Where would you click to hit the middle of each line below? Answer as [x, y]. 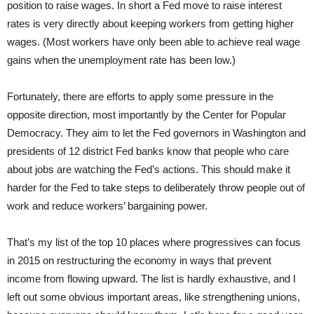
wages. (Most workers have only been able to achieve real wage [153, 42]
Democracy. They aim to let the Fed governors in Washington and [156, 133]
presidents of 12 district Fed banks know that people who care [148, 151]
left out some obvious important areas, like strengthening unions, [153, 297]
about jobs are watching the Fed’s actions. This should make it [149, 170]
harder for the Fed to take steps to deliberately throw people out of [156, 188]
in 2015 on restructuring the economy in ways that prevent [139, 261]
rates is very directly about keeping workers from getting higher [150, 24]
